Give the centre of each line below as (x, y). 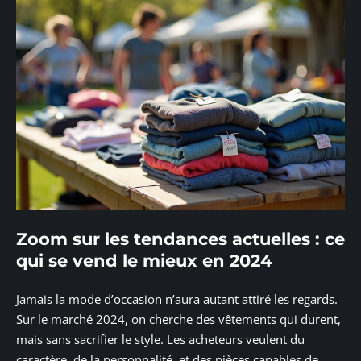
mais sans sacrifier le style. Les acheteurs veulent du (160, 339)
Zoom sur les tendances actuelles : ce (180, 239)
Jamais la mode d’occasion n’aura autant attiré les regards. (177, 299)
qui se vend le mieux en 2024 (144, 260)
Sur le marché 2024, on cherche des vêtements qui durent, (178, 319)
